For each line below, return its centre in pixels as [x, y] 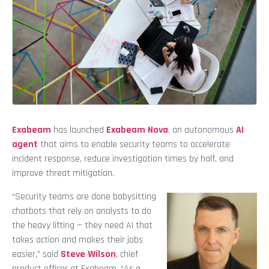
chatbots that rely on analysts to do [82, 211]
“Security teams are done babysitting [84, 196]
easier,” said [36, 254]
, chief [127, 254]
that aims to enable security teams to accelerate [134, 145]
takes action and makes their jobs [77, 240]
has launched [79, 130]
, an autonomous [202, 130]
